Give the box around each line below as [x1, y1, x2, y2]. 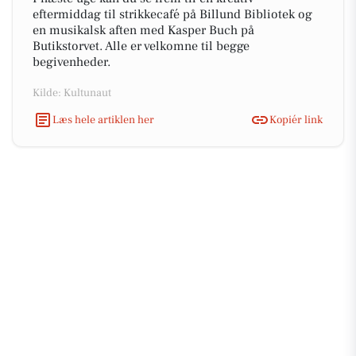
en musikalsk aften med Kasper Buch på [33, 22, 254, 38]
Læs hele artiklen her [52, 112, 154, 127]
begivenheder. [33, 54, 110, 70]
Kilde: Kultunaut [33, 86, 111, 100]
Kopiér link [269, 112, 323, 127]
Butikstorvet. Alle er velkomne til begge [33, 38, 250, 54]
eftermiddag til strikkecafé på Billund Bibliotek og [33, 6, 312, 22]
